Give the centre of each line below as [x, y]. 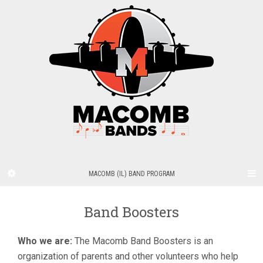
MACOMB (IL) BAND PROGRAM [131, 174]
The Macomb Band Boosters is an [143, 241]
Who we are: [45, 241]
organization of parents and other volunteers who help [128, 256]
